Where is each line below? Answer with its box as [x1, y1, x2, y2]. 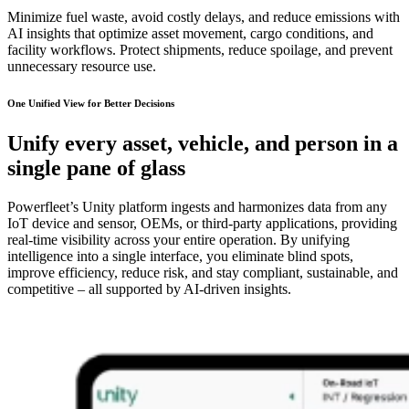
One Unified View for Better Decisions [7, 98, 174, 110]
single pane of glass [7, 156, 185, 181]
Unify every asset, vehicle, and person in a [7, 131, 398, 156]
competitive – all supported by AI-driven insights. [7, 281, 291, 298]
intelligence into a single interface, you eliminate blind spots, [7, 248, 353, 265]
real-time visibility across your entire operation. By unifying [7, 232, 350, 248]
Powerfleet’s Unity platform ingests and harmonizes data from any [7, 199, 387, 215]
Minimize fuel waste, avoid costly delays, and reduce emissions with [7, 9, 400, 26]
